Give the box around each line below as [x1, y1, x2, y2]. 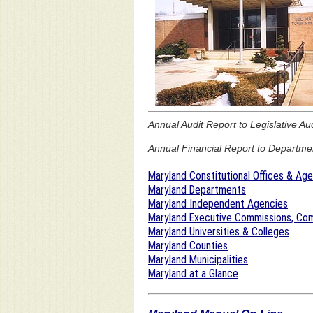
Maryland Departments [148, 182, 246, 196]
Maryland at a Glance [148, 266, 238, 280]
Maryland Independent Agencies [148, 196, 288, 210]
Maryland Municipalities [148, 252, 248, 266]
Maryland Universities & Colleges [148, 224, 289, 238]
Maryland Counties [148, 238, 228, 252]
